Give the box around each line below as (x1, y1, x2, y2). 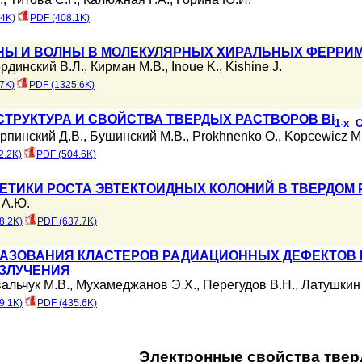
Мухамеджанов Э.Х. (76, 278, 196, 292)
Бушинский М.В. (90, 129, 186, 144)
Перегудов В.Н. (203, 278, 295, 292)
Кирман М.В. (90, 60, 165, 74)
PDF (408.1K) (30, 12, 90, 24)
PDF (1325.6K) (29, 79, 95, 90)
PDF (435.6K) (37, 297, 97, 309)
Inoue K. (171, 60, 219, 74)
